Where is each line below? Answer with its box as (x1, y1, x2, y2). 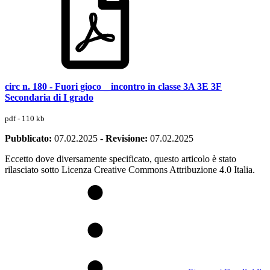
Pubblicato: (5, 133, 52, 143)
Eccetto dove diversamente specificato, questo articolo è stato (5, 153, 236, 164)
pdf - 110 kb (5, 113, 45, 123)
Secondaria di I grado (5, 92, 93, 102)
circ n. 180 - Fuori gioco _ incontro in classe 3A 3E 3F (5, 81, 222, 92)
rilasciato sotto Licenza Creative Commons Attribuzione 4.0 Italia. (5, 164, 255, 175)
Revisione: (105, 133, 148, 143)
